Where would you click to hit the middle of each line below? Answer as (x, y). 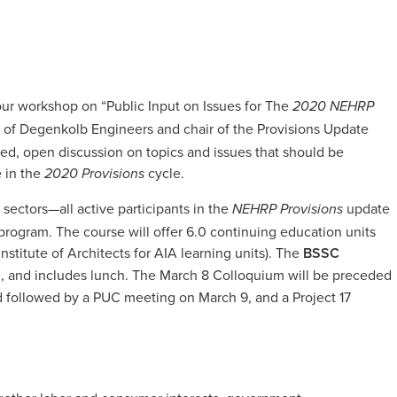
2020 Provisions (94, 174)
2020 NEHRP (333, 106)
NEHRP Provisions (288, 210)
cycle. (164, 172)
